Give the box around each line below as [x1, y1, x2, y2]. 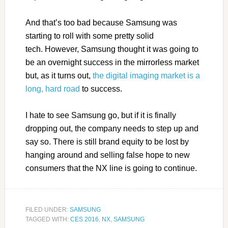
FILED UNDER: [25, 206, 70, 213]
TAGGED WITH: [25, 215, 70, 223]
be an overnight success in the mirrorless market [25, 58, 199, 67]
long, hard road [25, 84, 80, 93]
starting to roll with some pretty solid [25, 31, 154, 40]
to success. [79, 84, 122, 93]
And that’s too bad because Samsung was [25, 18, 177, 27]
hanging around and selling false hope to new [25, 150, 190, 159]
